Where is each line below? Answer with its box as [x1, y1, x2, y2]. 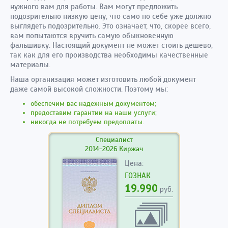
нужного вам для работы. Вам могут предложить [10, 2, 178, 11]
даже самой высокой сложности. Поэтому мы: [10, 84, 168, 94]
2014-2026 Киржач [85, 144, 143, 153]
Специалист [95, 135, 133, 144]
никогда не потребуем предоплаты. [31, 117, 144, 126]
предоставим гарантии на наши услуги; [31, 108, 157, 117]
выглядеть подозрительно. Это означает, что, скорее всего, [10, 21, 211, 31]
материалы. [10, 60, 50, 69]
